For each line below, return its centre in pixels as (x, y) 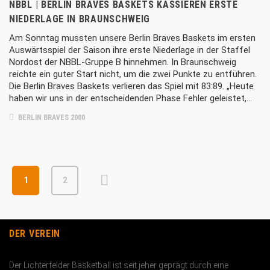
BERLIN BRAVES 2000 (51, 118)
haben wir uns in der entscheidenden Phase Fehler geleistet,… (130, 98)
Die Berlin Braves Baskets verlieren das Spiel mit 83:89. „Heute (131, 86)
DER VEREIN (35, 234)
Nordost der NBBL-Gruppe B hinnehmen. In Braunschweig (123, 62)
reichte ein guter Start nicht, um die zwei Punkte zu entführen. (133, 74)
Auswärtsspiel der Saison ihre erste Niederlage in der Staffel (130, 50)
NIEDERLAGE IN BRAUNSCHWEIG (80, 19)
